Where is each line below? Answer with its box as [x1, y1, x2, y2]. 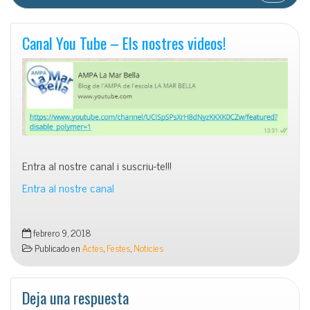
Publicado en [33, 239, 82, 255]
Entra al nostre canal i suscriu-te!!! [22, 156, 172, 174]
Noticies [134, 239, 163, 255]
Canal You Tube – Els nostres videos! [22, 31, 226, 55]
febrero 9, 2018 [31, 224, 91, 240]
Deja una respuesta [22, 285, 129, 309]
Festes [107, 239, 130, 255]
